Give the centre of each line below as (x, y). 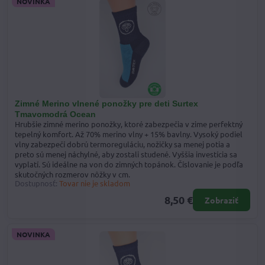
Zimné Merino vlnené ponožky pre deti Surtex (106, 104)
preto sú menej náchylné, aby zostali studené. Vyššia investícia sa (126, 154)
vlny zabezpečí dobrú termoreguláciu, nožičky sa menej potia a (122, 144)
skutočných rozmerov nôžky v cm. (72, 174)
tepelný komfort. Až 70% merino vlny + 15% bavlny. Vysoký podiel (129, 134)
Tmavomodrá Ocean (55, 114)
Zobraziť (222, 200)
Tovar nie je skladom (95, 183)
